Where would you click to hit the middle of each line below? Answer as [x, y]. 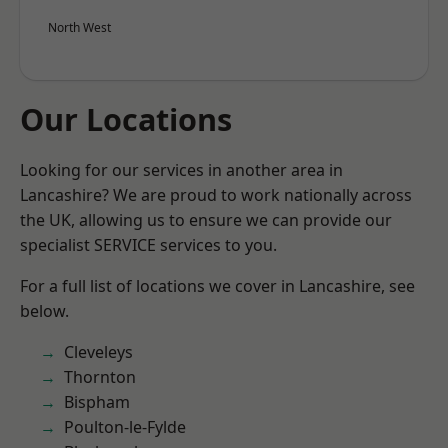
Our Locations [126, 119]
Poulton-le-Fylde [125, 427]
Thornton [100, 377]
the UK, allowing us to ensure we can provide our [206, 220]
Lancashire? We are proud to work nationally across [216, 195]
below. [44, 311]
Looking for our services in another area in [181, 170]
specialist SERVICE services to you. [148, 245]
